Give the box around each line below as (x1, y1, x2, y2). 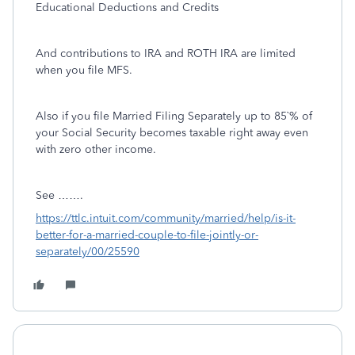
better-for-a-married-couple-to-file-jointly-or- (36, 228, 258, 242)
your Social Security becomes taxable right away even (36, 126, 308, 139)
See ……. (36, 189, 83, 202)
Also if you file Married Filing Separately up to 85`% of (36, 109, 312, 123)
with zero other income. (36, 143, 156, 156)
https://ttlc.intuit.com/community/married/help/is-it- (36, 212, 296, 225)
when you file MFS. (36, 63, 132, 77)
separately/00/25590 (36, 245, 139, 258)
